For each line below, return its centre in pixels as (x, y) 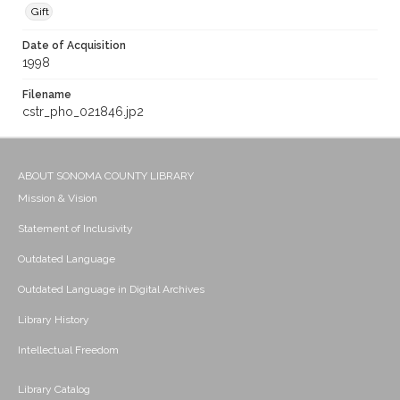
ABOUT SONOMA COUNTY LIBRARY (106, 176)
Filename (47, 95)
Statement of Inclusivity (75, 229)
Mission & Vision (58, 199)
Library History (54, 320)
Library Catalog (54, 390)
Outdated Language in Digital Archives (111, 290)
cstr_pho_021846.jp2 (83, 112)
